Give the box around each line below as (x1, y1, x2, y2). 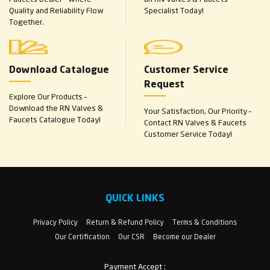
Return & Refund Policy (86, 217, 164, 227)
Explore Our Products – (9, 91, 87, 101)
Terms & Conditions (172, 217, 237, 227)
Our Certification (54, 231, 110, 241)
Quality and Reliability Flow (9, 5, 103, 15)
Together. (9, 16, 44, 27)
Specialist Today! (144, 5, 204, 15)
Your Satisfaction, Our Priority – (144, 105, 251, 116)
